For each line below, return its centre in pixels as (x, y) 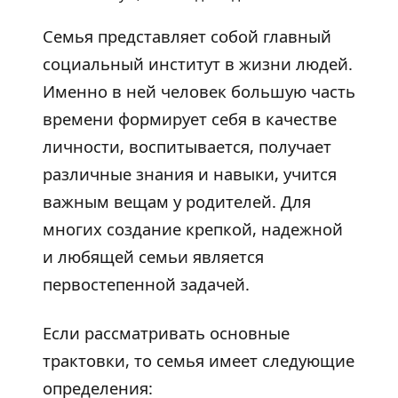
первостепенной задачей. (146, 284)
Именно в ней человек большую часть (199, 92)
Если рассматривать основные (166, 333)
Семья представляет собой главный (187, 36)
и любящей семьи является (153, 257)
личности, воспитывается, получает (187, 147)
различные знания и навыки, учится (190, 174)
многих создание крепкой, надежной (193, 229)
